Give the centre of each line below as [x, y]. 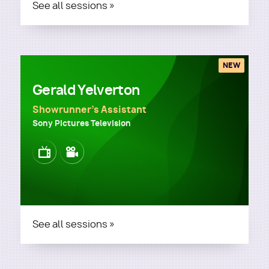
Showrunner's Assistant [89, 110]
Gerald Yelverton [86, 90]
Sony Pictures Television [82, 123]
